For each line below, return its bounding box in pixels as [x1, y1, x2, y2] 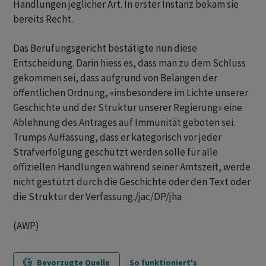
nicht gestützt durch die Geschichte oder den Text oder [13, 175, 251, 188]
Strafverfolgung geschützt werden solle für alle [13, 145, 218, 159]
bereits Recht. [13, 12, 73, 26]
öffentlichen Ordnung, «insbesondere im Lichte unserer [13, 86, 248, 99]
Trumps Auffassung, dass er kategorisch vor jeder [13, 131, 221, 144]
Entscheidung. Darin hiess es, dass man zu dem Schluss [13, 56, 246, 69]
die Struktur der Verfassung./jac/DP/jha [13, 190, 182, 203]
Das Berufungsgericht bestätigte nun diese [13, 42, 197, 55]
